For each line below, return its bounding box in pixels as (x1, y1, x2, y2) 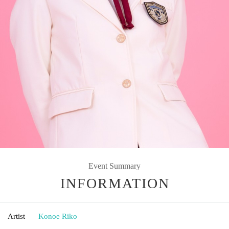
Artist (8, 212, 25, 220)
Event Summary (88, 161, 141, 170)
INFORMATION (60, 175, 170, 191)
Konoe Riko (38, 212, 77, 220)
